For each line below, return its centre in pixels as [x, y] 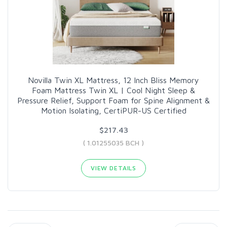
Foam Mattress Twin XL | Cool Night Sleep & [113, 90]
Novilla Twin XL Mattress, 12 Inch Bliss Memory [113, 80]
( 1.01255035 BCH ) [113, 143]
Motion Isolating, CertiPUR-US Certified [113, 110]
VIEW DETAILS [113, 168]
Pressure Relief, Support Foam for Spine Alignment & [113, 100]
